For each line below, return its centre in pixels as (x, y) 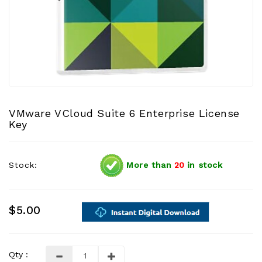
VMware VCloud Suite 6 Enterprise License (125, 113)
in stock (205, 165)
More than (147, 165)
